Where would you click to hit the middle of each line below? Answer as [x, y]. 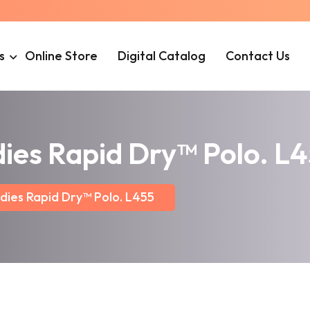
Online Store [62, 56]
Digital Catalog [162, 56]
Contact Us [258, 56]
